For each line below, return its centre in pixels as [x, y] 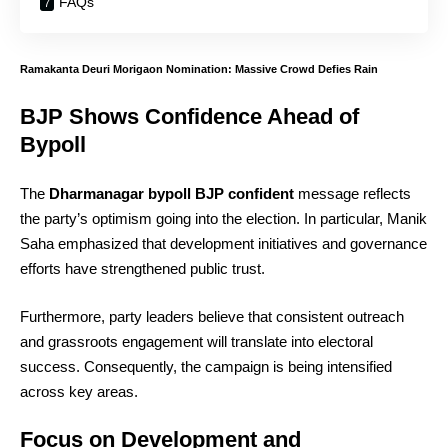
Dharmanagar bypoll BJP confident [171, 193]
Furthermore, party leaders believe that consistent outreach [212, 316]
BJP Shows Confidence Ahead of [189, 116]
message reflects [352, 193]
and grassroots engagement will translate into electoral [196, 341]
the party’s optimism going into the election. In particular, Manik [223, 218]
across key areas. [79, 391]
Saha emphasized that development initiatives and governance [223, 243]
